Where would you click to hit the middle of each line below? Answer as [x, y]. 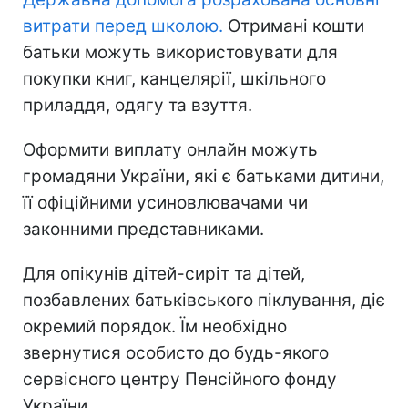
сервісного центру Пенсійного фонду [180, 379]
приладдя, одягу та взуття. [138, 105]
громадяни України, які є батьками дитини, [204, 176]
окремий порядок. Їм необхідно [155, 326]
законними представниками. [143, 229]
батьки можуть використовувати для [180, 52]
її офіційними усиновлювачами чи [165, 202]
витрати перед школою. [123, 25]
